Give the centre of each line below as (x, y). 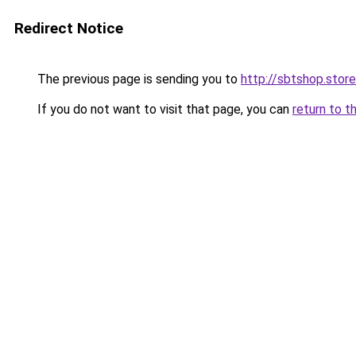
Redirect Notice (69, 28)
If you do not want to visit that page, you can (163, 109)
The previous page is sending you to (137, 79)
